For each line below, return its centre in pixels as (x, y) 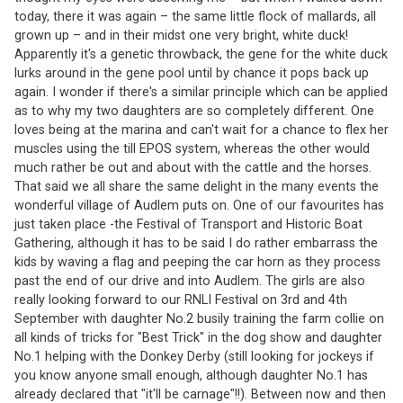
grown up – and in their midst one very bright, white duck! (181, 35)
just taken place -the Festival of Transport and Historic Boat (188, 224)
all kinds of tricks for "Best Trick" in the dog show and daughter (198, 337)
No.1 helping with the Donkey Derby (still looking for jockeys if (194, 356)
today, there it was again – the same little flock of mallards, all (195, 16)
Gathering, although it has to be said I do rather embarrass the (196, 243)
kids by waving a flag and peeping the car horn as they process (197, 262)
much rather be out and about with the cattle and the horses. (193, 167)
